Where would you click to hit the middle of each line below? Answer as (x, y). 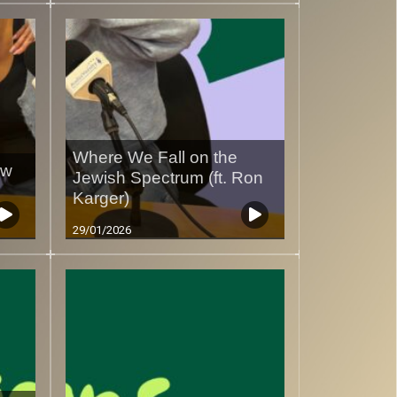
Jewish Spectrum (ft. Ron (167, 178)
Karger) (101, 198)
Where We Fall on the (155, 158)
